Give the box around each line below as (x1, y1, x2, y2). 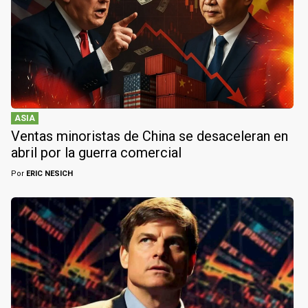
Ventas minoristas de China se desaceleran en (11, 128, 288, 145)
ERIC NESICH (24, 169, 73, 179)
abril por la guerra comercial (11, 144, 181, 162)
